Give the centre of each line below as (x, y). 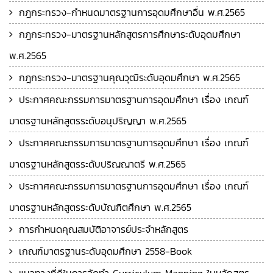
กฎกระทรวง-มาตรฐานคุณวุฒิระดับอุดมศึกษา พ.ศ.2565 (129, 77)
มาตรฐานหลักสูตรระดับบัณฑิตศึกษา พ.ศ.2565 (100, 207)
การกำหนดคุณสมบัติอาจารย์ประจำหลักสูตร (104, 229)
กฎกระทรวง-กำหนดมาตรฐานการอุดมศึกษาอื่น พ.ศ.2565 (132, 12)
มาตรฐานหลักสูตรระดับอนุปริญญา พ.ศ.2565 (98, 121)
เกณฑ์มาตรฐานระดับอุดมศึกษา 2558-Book (105, 251)
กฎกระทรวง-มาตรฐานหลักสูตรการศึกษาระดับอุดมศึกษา (130, 34)
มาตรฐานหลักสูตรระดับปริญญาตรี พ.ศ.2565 (97, 164)
